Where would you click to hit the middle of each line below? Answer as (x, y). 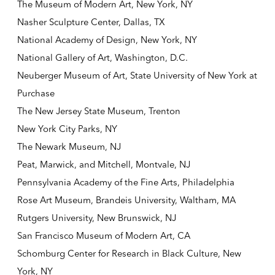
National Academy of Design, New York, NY (107, 40)
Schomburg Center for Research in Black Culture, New (129, 254)
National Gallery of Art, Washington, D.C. (102, 58)
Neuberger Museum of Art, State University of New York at (137, 76)
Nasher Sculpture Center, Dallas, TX (91, 22)
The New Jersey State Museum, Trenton (99, 111)
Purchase (36, 94)
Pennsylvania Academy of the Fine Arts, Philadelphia (126, 183)
